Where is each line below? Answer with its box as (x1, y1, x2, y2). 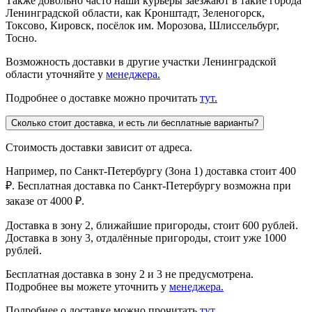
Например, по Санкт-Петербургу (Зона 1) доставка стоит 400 (6, 164, 296, 177)
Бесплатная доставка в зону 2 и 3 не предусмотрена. (6, 267, 253, 280)
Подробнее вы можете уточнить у (6, 280, 169, 292)
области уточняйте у (6, 68, 106, 80)
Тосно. (6, 31, 37, 44)
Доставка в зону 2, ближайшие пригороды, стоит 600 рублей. (6, 219, 298, 231)
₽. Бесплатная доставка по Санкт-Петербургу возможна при (6, 179, 291, 192)
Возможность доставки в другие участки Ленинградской (6, 55, 276, 68)
